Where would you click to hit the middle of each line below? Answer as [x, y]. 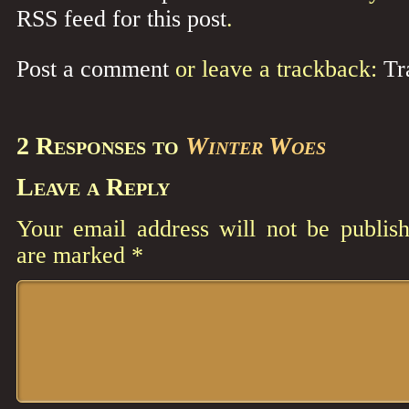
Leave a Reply [93, 187]
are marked [74, 254]
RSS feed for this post [121, 18]
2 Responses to [101, 146]
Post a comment [93, 68]
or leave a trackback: [276, 68]
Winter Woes [256, 146]
